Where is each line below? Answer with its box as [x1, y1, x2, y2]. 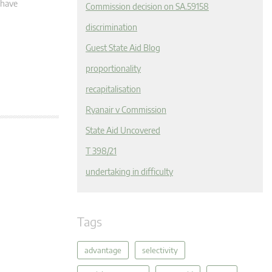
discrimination [86, 22, 137, 32]
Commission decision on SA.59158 [86, 1, 209, 12]
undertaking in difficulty [86, 166, 173, 177]
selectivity [142, 245, 178, 255]
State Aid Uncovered [86, 125, 160, 135]
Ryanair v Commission [86, 104, 166, 115]
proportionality [86, 63, 141, 73]
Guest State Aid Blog [86, 42, 160, 53]
